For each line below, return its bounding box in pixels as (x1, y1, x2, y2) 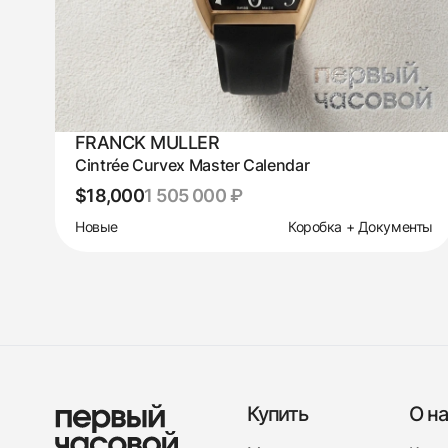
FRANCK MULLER (75, 131, 219, 153)
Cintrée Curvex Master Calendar (75, 154, 310, 175)
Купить (247, 401, 308, 426)
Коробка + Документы (287, 217, 433, 235)
